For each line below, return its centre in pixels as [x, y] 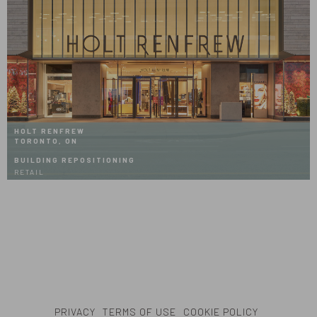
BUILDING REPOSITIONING [75, 160]
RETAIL [29, 172]
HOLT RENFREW [50, 131]
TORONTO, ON [46, 141]
